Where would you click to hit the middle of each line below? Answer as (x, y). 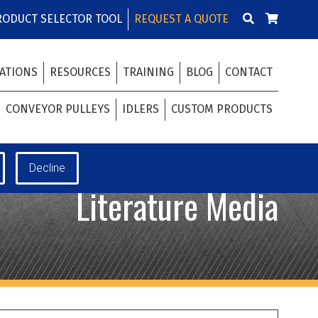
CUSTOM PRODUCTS (222, 109)
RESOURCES (80, 72)
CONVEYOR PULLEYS (58, 109)
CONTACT (249, 72)
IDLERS (141, 109)
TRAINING (148, 72)
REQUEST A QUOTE (181, 19)
